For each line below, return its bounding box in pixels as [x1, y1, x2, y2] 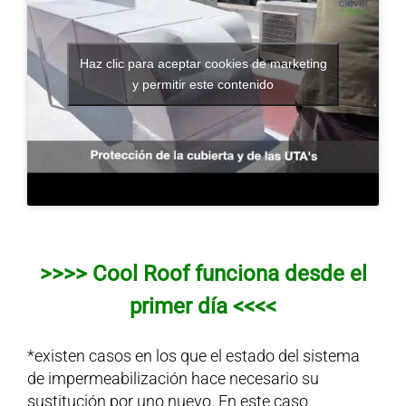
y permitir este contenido [132, 76, 274, 92]
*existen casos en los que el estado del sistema [26, 346, 360, 366]
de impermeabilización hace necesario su [26, 369, 319, 389]
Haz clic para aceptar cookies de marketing [79, 55, 327, 71]
